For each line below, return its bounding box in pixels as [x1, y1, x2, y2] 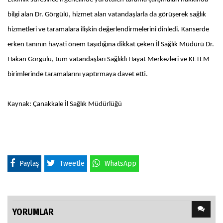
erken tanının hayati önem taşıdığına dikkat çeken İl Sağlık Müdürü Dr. [7, 41, 214, 49]
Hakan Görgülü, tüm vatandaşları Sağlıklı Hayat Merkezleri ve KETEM [7, 56, 210, 64]
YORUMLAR [12, 207, 53, 218]
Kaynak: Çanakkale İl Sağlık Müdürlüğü [7, 101, 122, 109]
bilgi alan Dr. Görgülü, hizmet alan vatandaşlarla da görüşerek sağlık [7, 11, 206, 19]
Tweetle [60, 159, 85, 168]
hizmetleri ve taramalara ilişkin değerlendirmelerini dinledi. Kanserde [7, 26, 209, 34]
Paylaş [19, 159, 39, 168]
